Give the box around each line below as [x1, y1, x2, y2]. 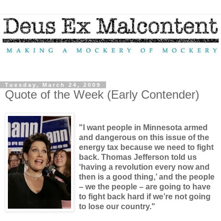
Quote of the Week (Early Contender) [5, 87, 199, 101]
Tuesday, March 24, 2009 [5, 81, 101, 88]
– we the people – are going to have [79, 183, 211, 191]
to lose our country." [79, 202, 155, 211]
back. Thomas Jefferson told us [79, 153, 197, 162]
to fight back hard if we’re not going [79, 192, 211, 201]
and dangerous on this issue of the [79, 133, 209, 142]
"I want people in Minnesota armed [79, 123, 208, 132]
